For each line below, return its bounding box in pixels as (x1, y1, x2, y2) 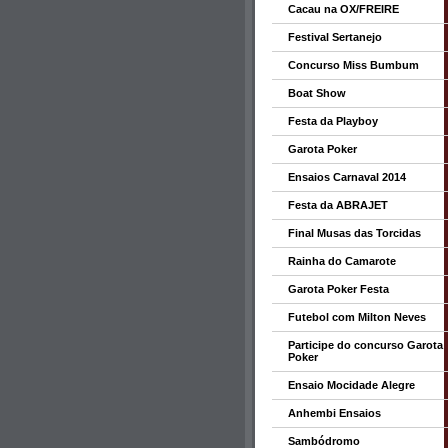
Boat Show (288, 87, 346, 99)
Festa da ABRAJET (288, 199, 388, 211)
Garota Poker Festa (288, 283, 389, 295)
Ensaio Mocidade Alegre (288, 379, 415, 391)
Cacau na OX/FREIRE (288, 3, 399, 15)
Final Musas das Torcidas (288, 227, 421, 239)
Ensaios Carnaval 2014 (288, 171, 406, 183)
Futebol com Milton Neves (288, 311, 426, 323)
